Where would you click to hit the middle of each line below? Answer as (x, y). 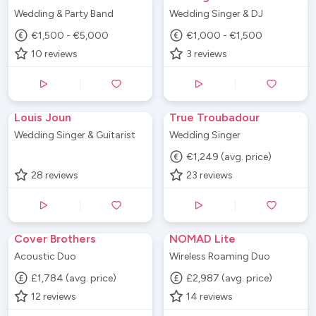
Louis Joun (43, 118)
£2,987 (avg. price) (230, 278)
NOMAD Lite (202, 239)
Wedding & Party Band (64, 14)
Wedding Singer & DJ (216, 14)
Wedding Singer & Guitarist (75, 135)
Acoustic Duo (45, 257)
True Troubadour (214, 118)
